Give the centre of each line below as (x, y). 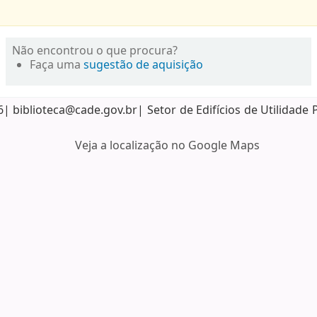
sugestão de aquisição (144, 65)
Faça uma (57, 65)
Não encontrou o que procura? (95, 51)
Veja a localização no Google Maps (167, 146)
